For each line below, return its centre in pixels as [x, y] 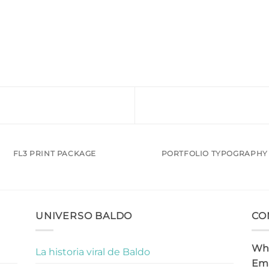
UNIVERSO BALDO [84, 216]
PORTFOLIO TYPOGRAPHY [214, 153]
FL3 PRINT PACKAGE [55, 153]
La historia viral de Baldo [93, 252]
